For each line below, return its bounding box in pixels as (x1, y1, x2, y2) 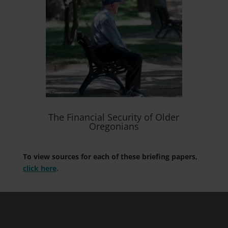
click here (22, 163, 56, 173)
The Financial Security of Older (48, 110, 180, 123)
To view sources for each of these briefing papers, (22, 151, 197, 161)
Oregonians (89, 120, 139, 132)
